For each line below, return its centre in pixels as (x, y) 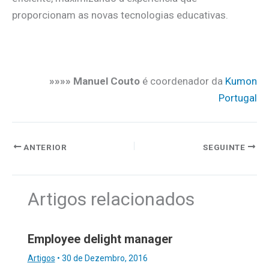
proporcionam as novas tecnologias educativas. (120, 15)
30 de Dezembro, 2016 (104, 258)
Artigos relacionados (111, 199)
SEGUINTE (225, 147)
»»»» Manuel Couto (95, 81)
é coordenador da (183, 81)
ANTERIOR (44, 147)
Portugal (238, 98)
